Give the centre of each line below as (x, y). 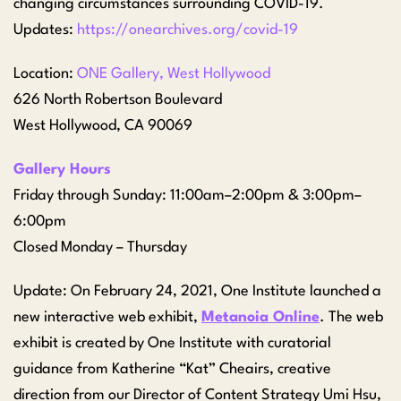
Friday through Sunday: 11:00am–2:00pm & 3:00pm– (188, 195)
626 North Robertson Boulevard (118, 99)
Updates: (45, 30)
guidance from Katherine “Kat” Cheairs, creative (172, 369)
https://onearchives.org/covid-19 (188, 30)
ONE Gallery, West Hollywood (174, 73)
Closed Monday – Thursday (100, 247)
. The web (351, 317)
